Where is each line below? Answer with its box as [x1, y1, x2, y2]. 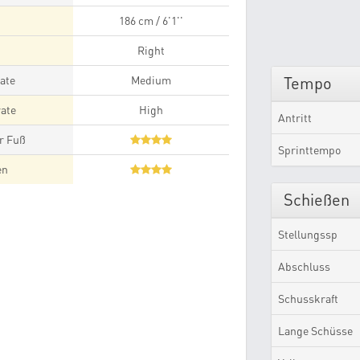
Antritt [277, 111, 312, 125]
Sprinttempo [277, 143, 341, 157]
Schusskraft [277, 292, 338, 305]
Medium [131, 73, 172, 87]
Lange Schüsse [277, 324, 353, 337]
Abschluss [277, 260, 330, 273]
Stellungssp [277, 227, 337, 241]
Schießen [283, 190, 350, 210]
